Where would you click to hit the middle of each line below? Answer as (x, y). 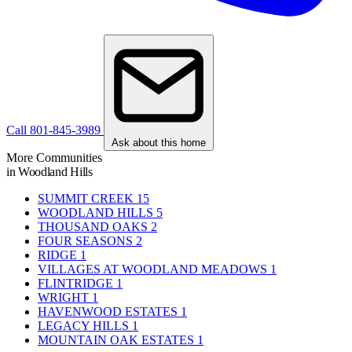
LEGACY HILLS (83, 325)
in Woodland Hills (49, 171)
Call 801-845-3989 (55, 130)
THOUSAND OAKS (93, 226)
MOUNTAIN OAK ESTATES (116, 339)
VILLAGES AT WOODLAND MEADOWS (152, 269)
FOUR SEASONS (85, 240)
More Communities (54, 157)
